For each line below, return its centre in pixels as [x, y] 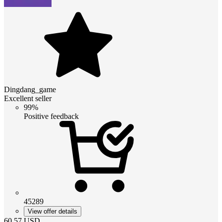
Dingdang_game [30, 89]
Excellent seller [28, 98]
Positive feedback [51, 116]
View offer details [53, 211]
